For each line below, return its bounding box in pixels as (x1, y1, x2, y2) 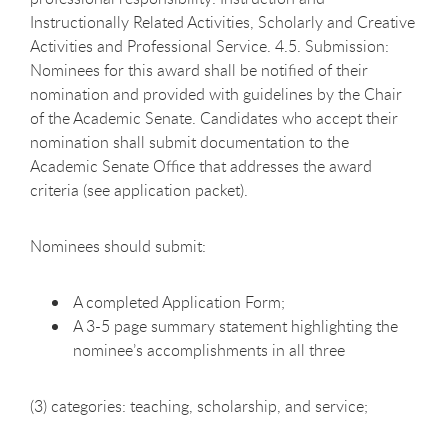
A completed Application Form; (73, 290, 285, 313)
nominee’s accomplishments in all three (73, 338, 345, 361)
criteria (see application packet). (30, 178, 248, 201)
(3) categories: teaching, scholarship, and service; (30, 394, 368, 417)
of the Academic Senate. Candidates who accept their (30, 106, 398, 129)
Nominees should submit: (30, 234, 206, 257)
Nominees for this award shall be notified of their (30, 58, 368, 81)
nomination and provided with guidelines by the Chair (30, 82, 402, 105)
